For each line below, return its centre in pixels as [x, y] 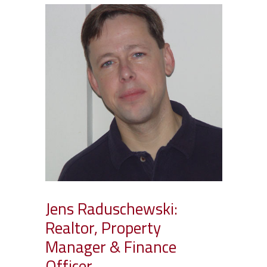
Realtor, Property [103, 228]
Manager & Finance [111, 247]
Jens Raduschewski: [112, 209]
